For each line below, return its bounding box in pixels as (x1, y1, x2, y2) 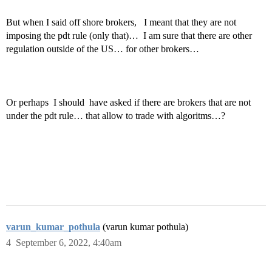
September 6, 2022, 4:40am (16, 237, 121, 248)
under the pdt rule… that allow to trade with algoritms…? (6, 110, 225, 121)
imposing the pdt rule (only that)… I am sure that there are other (6, 30, 252, 41)
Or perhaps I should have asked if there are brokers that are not (6, 97, 251, 107)
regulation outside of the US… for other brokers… (6, 44, 202, 54)
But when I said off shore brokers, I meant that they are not (6, 17, 236, 27)
